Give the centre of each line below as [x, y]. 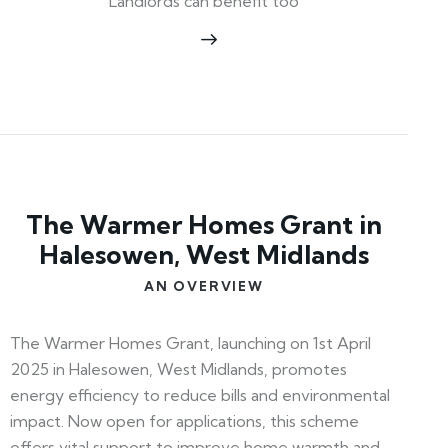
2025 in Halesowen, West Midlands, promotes [178, 368]
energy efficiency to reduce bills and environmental [200, 394]
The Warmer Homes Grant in [204, 225]
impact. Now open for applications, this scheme [184, 420]
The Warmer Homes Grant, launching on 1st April [190, 342]
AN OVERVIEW [204, 285]
